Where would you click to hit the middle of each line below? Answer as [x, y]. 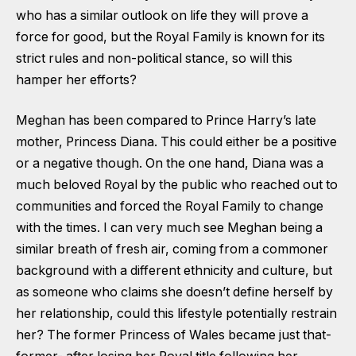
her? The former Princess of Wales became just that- [174, 335]
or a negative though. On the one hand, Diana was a [170, 164]
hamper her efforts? [76, 79]
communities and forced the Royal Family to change [170, 207]
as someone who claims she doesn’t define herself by [174, 292]
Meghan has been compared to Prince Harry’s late [166, 121]
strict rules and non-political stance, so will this [154, 58]
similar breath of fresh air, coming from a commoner [172, 250]
